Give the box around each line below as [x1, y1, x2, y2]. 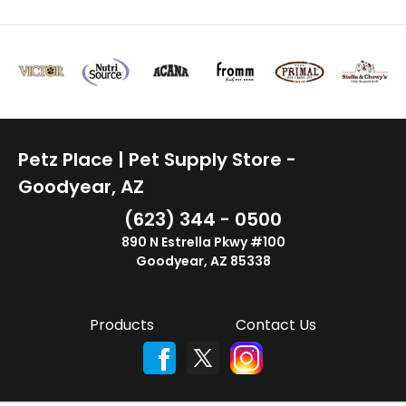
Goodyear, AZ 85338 [135, 251, 271, 270]
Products [90, 314, 155, 335]
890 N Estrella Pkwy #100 [121, 232, 285, 251]
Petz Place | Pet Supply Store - [18, 146, 296, 172]
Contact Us [235, 314, 316, 335]
